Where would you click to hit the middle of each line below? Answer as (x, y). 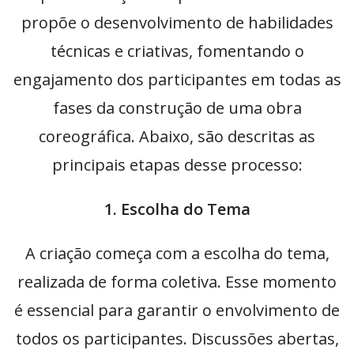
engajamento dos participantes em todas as (177, 80)
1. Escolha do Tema (177, 209)
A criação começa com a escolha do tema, (177, 254)
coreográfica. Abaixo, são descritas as (177, 137)
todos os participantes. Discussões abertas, (177, 339)
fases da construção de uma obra (177, 108)
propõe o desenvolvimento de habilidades (177, 23)
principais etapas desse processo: (177, 165)
